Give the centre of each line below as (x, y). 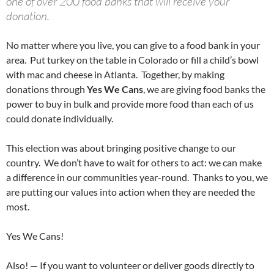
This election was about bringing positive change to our (121, 148)
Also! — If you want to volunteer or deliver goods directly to (130, 265)
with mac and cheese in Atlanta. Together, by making (115, 75)
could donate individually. (61, 119)
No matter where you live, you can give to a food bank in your (133, 45)
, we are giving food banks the (204, 89)
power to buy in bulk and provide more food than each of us (130, 104)
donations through (46, 89)
